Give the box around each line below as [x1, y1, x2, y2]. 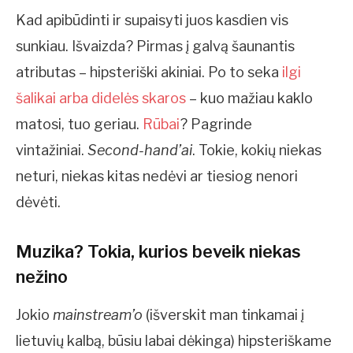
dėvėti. [16, 194, 61, 211]
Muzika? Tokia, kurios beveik [16, 240, 249, 262]
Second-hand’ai [87, 142, 192, 159]
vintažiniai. [16, 142, 87, 159]
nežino [16, 266, 68, 287]
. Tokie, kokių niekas [192, 142, 321, 159]
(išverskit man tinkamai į [143, 306, 304, 323]
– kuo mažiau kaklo [186, 90, 313, 107]
